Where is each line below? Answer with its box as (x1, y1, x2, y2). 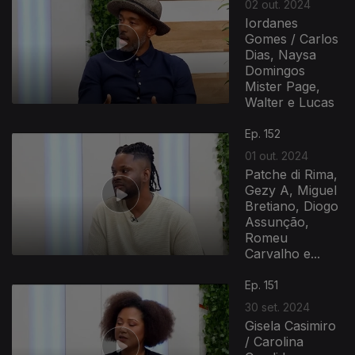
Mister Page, (245, 78, 321, 94)
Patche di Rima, (245, 166, 338, 182)
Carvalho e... (245, 246, 321, 261)
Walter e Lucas (245, 94, 335, 110)
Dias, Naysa (245, 47, 317, 63)
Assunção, (245, 214, 310, 230)
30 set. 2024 (245, 300, 311, 314)
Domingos (245, 63, 306, 78)
